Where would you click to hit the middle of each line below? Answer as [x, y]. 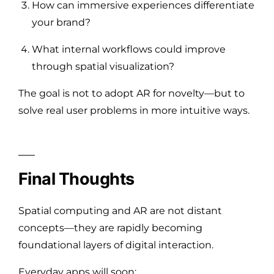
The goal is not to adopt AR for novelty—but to [131, 93]
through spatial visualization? [103, 66]
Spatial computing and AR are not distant [120, 210]
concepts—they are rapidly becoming [110, 228]
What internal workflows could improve [129, 49]
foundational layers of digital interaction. [116, 245]
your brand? [61, 22]
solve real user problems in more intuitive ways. [134, 110]
